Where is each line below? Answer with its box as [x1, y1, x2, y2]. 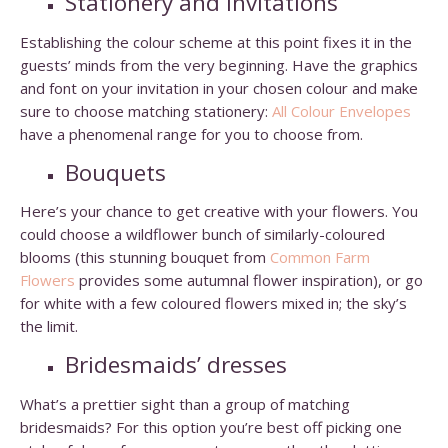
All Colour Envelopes [272, 100, 411, 121]
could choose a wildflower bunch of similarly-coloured [20, 224, 385, 245]
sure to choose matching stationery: [20, 100, 272, 121]
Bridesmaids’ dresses [65, 349, 287, 381]
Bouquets [65, 156, 166, 188]
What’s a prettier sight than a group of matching [20, 393, 350, 414]
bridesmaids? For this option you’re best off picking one [20, 416, 402, 437]
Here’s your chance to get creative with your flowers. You [20, 201, 418, 222]
